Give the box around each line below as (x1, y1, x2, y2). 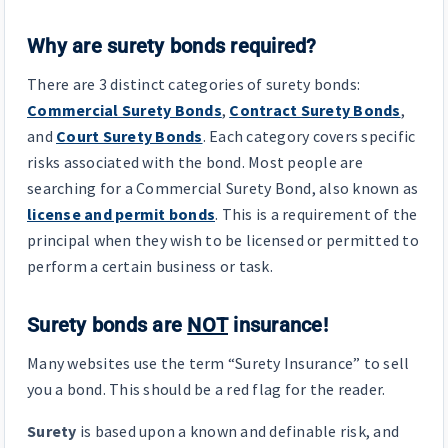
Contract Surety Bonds (229, 99, 401, 120)
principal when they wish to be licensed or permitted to (27, 229, 419, 250)
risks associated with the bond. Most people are (27, 151, 363, 172)
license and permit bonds (27, 203, 215, 224)
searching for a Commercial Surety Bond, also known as (27, 177, 419, 198)
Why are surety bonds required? (27, 33, 317, 58)
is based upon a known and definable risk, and (76, 420, 399, 441)
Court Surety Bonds (56, 125, 203, 146)
